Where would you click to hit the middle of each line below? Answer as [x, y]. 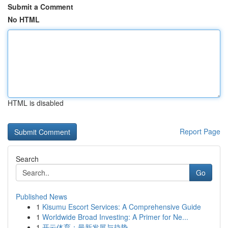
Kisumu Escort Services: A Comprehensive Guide [122, 207]
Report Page [200, 131]
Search [27, 159]
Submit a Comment [40, 7]
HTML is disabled [36, 103]
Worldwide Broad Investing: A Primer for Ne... [115, 217]
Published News [41, 196]
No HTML [24, 19]
